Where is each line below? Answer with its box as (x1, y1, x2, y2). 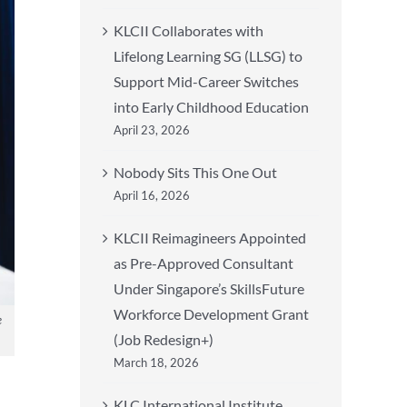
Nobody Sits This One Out (114, 164, 277, 181)
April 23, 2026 (114, 123, 190, 137)
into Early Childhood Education (114, 98, 309, 115)
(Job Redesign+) (114, 331, 213, 348)
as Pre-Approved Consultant (114, 254, 293, 272)
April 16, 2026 (114, 188, 190, 203)
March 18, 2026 (114, 355, 199, 370)
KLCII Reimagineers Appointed (114, 229, 306, 246)
